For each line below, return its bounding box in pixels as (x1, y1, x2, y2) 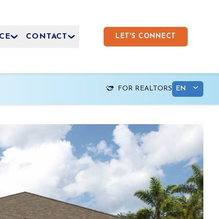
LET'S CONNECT (115, 32, 176, 40)
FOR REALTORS (118, 85, 172, 92)
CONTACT (26, 32, 68, 41)
